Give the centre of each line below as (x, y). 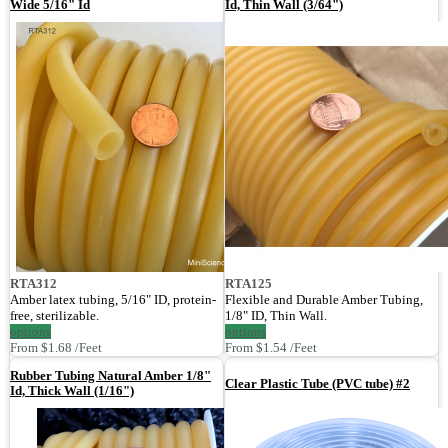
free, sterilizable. (54, 316)
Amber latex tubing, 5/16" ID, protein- (113, 300)
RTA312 (33, 284)
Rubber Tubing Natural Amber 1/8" (110, 376)
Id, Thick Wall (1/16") (72, 391)
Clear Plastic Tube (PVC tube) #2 (317, 383)
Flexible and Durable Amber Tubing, (324, 300)
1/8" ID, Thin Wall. (276, 316)
